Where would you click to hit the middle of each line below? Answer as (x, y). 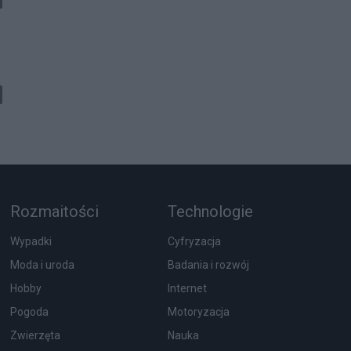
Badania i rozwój (208, 265)
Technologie (210, 212)
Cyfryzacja (194, 242)
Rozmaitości (54, 212)
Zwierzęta (35, 336)
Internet (187, 289)
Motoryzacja (198, 312)
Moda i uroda (42, 265)
